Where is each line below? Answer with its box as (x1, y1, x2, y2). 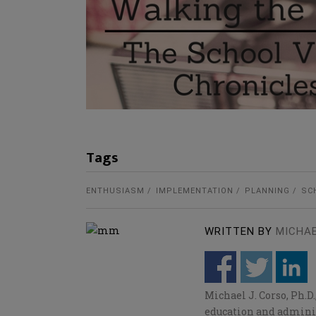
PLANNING (245, 186, 290, 196)
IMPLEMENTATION (156, 186, 233, 196)
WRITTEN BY (205, 225, 272, 238)
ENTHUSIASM (86, 186, 145, 196)
